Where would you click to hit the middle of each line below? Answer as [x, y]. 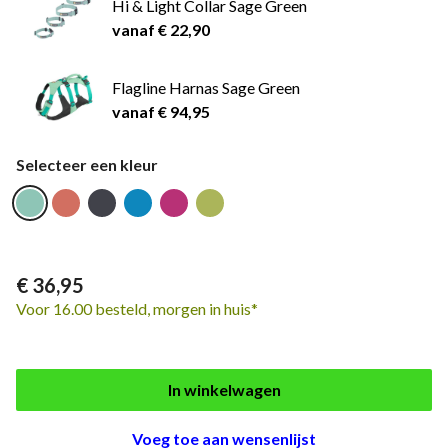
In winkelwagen [224, 390]
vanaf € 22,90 [161, 30]
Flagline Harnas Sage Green [206, 88]
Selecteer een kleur [87, 165]
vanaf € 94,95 [161, 112]
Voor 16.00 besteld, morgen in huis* [137, 309]
